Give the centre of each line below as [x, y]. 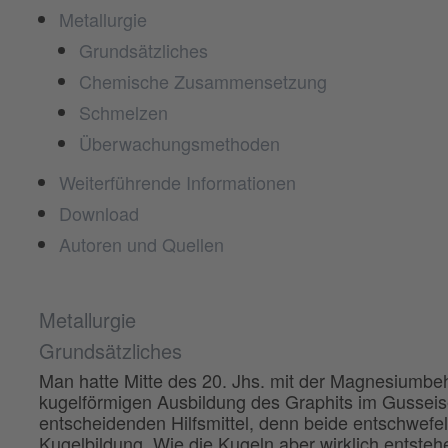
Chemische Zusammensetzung [202, 80]
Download [98, 212]
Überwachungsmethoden [179, 142]
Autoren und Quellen [141, 243]
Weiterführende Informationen [177, 181]
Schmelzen [123, 111]
